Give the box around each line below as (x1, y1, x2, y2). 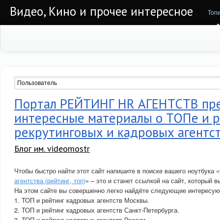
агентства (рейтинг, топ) (14, 176, 85, 185)
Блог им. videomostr (14, 143, 90, 154)
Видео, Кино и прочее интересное (10, 3, 193, 19)
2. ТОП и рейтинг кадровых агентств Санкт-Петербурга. (14, 205, 179, 215)
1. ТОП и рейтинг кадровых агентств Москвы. (14, 195, 149, 205)
